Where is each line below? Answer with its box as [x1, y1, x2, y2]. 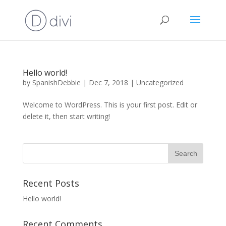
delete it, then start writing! [22, 111, 110, 121]
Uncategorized [136, 78, 184, 87]
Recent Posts [22, 177, 79, 189]
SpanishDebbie [32, 78, 81, 87]
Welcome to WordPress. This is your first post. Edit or [22, 100, 197, 109]
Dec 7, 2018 [88, 78, 128, 87]
